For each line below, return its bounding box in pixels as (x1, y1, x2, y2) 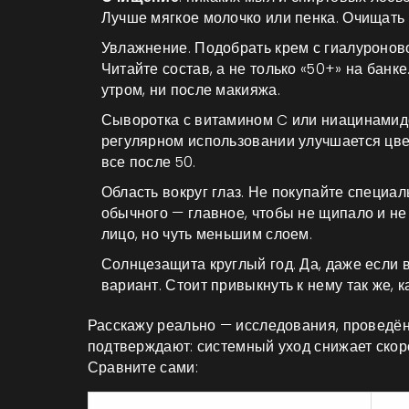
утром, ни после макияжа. (100, 79, 280, 100)
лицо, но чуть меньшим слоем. (100, 224, 313, 244)
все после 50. (100, 152, 196, 172)
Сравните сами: (87, 357, 198, 377)
